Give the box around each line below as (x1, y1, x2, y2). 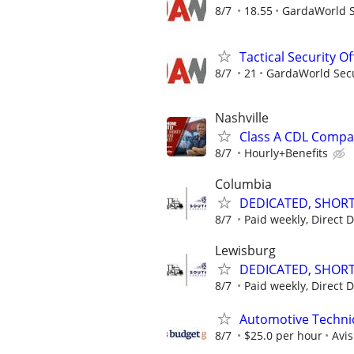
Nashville (215, 109, 269, 126)
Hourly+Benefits (244, 145, 328, 160)
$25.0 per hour (244, 327, 322, 343)
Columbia (215, 175, 272, 194)
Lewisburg (215, 242, 276, 260)
